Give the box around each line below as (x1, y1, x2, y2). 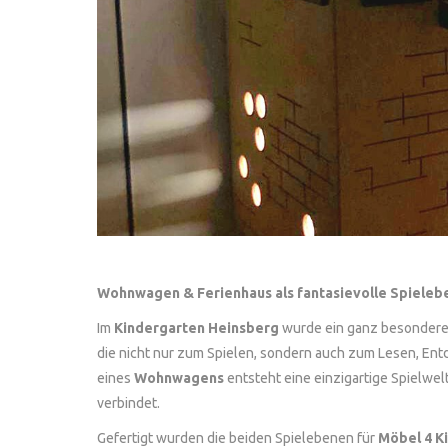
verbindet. (97, 394, 160, 411)
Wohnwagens (134, 369, 224, 386)
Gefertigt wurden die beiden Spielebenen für (97, 429, 378, 446)
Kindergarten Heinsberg (114, 319, 279, 336)
